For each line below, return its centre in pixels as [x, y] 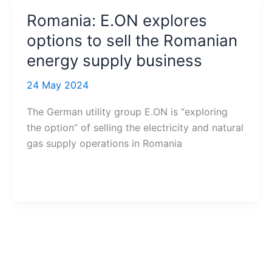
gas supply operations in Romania [104, 144]
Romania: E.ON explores [117, 20]
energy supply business [114, 60]
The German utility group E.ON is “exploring [127, 112]
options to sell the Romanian [132, 40]
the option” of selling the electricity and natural [135, 128]
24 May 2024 [57, 85]
